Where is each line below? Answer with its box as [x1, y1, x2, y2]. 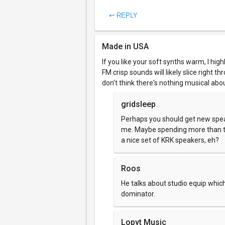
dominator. [121, 190, 155, 198]
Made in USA [102, 42, 149, 51]
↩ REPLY [109, 11, 138, 19]
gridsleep [121, 99, 156, 109]
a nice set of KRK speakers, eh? [121, 136, 219, 144]
